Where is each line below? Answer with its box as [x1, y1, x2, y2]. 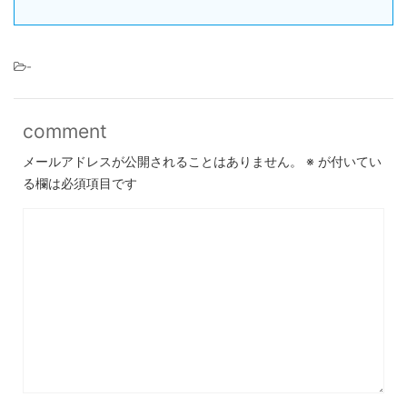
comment [23, 120, 107, 143]
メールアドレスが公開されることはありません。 [23, 154, 303, 169]
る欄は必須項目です [23, 175, 137, 191]
